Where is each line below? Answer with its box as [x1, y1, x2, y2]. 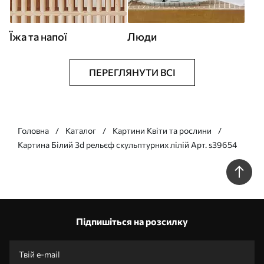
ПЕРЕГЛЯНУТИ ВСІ [88, 67, 176, 78]
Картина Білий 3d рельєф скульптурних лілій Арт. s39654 [18, 140, 237, 150]
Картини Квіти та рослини [113, 126, 212, 136]
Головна [18, 126, 49, 136]
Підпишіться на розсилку [76, 216, 188, 227]
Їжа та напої [9, 30, 67, 43]
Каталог [65, 126, 96, 136]
